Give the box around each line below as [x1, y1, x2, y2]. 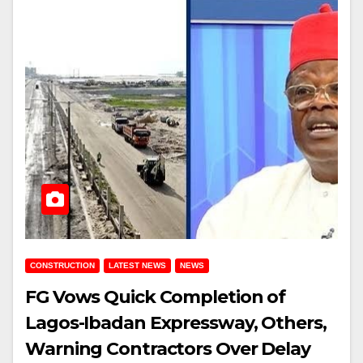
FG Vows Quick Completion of [25, 286, 286, 308]
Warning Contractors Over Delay [25, 338, 310, 360]
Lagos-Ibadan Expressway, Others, [25, 312, 327, 334]
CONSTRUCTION [30, 261, 95, 270]
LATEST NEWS [109, 261, 166, 270]
